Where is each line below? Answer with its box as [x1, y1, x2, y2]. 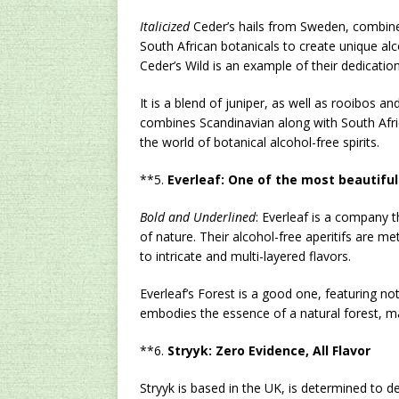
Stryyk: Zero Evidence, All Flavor [167, 342, 370, 359]
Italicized [140, 18, 190, 35]
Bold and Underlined [140, 208, 256, 225]
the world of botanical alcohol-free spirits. [140, 134, 379, 151]
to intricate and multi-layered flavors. [140, 248, 351, 265]
